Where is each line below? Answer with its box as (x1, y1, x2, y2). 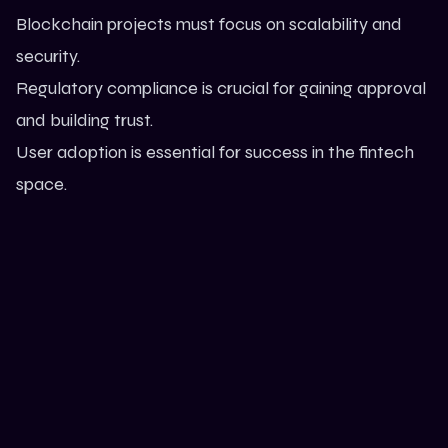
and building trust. (16, 109, 153, 132)
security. (16, 45, 80, 68)
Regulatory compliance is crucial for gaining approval (16, 77, 426, 100)
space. (16, 173, 67, 196)
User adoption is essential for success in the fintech (16, 141, 414, 164)
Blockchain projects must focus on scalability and (16, 13, 402, 36)
